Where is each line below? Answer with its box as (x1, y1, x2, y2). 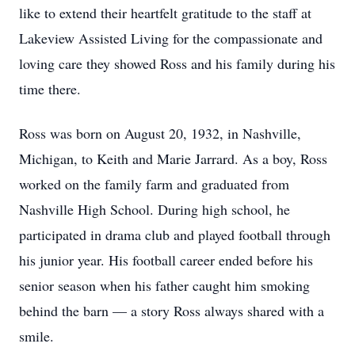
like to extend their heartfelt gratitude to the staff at (19, 3, 311, 22)
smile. (19, 326, 54, 345)
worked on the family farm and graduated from (19, 174, 289, 193)
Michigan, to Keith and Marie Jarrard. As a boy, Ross (19, 149, 327, 168)
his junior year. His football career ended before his (19, 250, 313, 269)
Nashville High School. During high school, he (19, 200, 290, 219)
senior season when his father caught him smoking (19, 276, 310, 295)
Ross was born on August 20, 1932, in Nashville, (19, 124, 301, 143)
